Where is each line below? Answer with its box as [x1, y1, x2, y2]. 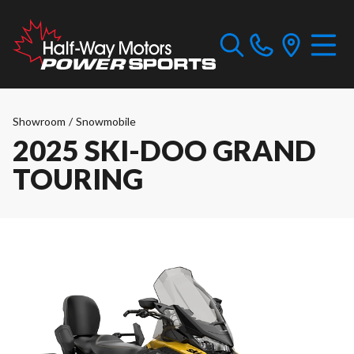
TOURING [13, 161, 143, 196]
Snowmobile [76, 115, 136, 128]
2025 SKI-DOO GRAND [13, 133, 316, 168]
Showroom [13, 115, 66, 128]
